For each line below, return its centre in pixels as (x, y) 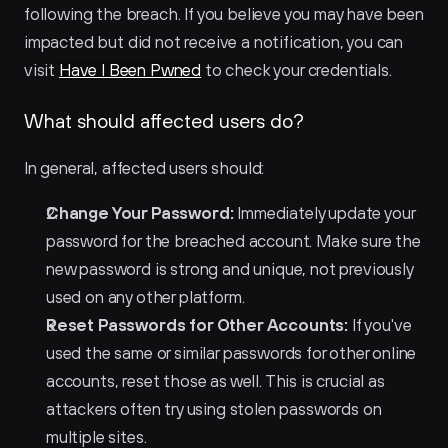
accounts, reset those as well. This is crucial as (215, 381)
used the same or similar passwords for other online (231, 353)
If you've (380, 325)
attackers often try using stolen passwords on (214, 409)
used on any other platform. (145, 297)
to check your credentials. (296, 70)
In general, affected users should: (144, 168)
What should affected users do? (164, 120)
